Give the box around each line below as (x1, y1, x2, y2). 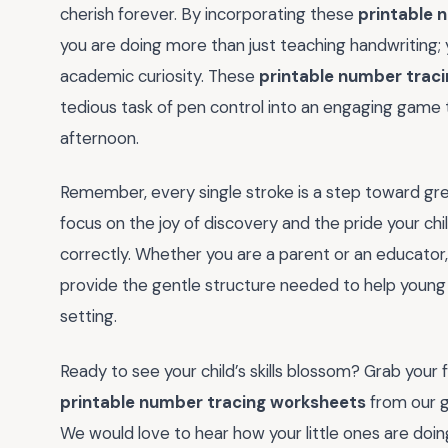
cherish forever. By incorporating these (60, 2, 358, 25)
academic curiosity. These (60, 64, 259, 87)
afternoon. (60, 126, 139, 149)
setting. (60, 305, 117, 328)
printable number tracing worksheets (60, 390, 366, 413)
